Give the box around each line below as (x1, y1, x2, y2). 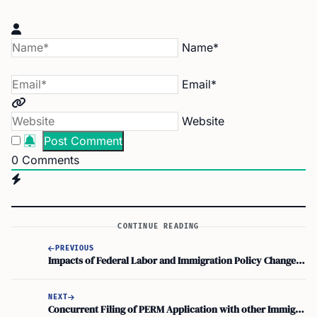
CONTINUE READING (117, 222, 200, 231)
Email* (182, 77, 217, 91)
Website (182, 114, 224, 128)
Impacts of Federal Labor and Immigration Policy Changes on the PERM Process (296, 253, 305, 267)
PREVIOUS (54, 243, 95, 253)
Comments (18, 153, 79, 167)
